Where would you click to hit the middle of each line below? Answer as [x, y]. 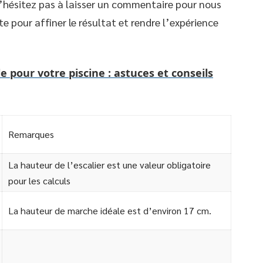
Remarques [31, 134]
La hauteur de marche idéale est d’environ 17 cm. [110, 210]
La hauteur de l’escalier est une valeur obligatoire [109, 165]
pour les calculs [39, 181]
